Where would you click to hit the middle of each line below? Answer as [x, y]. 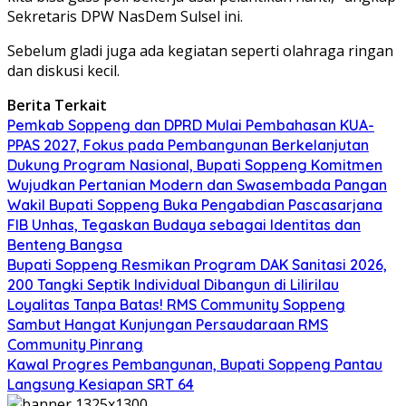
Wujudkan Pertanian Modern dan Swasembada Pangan [197, 184]
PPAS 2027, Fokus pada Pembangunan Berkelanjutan [188, 145]
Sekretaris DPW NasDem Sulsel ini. [125, 16]
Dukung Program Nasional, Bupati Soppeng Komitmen [195, 164]
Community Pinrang [75, 344]
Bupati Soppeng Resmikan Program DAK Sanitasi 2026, [197, 264]
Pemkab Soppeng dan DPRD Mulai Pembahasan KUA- [191, 125]
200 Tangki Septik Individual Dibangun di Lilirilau [173, 284]
